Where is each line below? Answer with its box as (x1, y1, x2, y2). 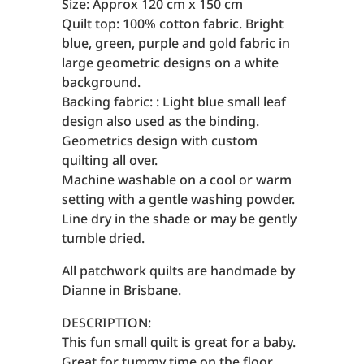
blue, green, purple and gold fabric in (61, 34, 290, 52)
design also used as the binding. (61, 112, 259, 130)
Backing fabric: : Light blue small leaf (61, 93, 286, 110)
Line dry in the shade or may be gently (61, 210, 297, 227)
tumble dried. (61, 229, 145, 247)
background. (61, 73, 141, 91)
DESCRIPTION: (61, 314, 151, 331)
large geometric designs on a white (61, 54, 279, 71)
